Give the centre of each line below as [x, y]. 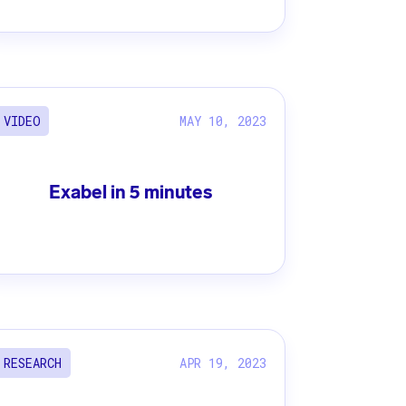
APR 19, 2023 [223, 362]
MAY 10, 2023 [223, 121]
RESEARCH [33, 363]
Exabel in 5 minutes [131, 193]
